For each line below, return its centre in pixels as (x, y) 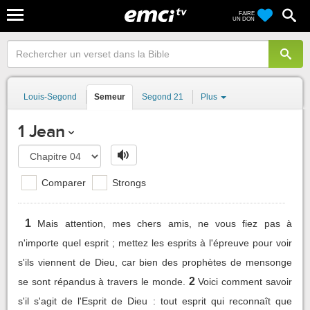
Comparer (62, 182)
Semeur (110, 97)
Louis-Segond (50, 97)
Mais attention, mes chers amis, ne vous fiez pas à (165, 223)
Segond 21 (163, 97)
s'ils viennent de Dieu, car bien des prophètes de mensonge (155, 262)
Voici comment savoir (245, 281)
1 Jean (42, 131)
